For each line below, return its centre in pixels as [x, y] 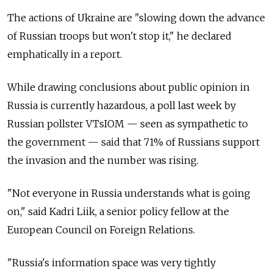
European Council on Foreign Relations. [101, 230]
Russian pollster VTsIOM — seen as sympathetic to [128, 124]
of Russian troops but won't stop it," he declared [119, 36]
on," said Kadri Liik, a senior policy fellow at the [118, 212]
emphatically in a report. [65, 55]
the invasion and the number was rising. [103, 161]
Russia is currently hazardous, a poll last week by [122, 106]
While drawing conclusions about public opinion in [129, 87]
